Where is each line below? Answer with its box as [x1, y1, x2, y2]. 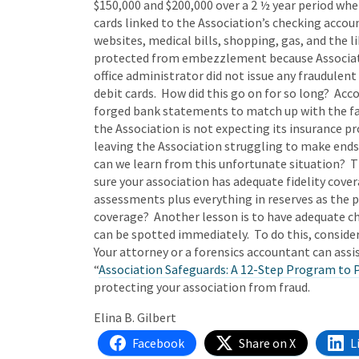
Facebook [132, 335, 184, 351]
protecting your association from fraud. [94, 279, 310, 295]
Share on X [239, 335, 296, 351]
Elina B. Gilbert [94, 309, 176, 325]
